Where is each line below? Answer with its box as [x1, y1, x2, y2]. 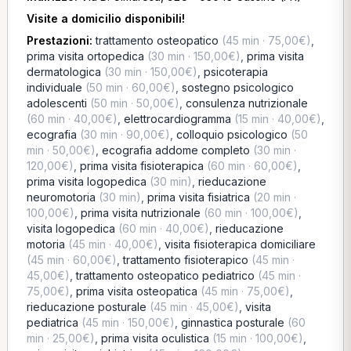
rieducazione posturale [26, 300, 147, 313]
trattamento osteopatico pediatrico [75, 269, 255, 282]
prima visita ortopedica [26, 49, 144, 63]
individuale [26, 81, 82, 94]
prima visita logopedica [26, 175, 147, 188]
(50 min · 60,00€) [81, 81, 175, 94]
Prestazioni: [26, 34, 96, 47]
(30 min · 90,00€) [76, 128, 170, 141]
